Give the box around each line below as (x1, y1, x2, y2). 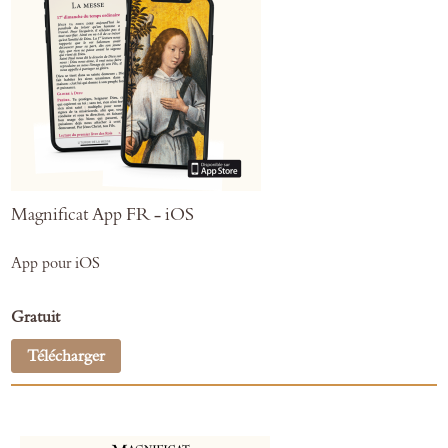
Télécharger (27, 346, 105, 366)
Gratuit (11, 307, 60, 327)
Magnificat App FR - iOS (11, 203, 194, 226)
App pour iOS (11, 254, 100, 273)
